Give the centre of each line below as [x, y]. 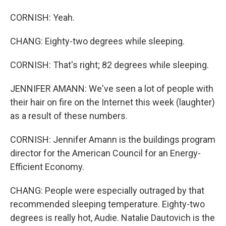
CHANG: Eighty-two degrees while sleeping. [97, 41]
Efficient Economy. [47, 167]
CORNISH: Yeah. [42, 17]
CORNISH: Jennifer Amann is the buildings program [113, 139]
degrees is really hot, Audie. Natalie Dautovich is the [112, 218]
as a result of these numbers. [69, 116]
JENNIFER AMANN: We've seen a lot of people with [112, 89]
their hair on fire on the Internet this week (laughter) [112, 102]
